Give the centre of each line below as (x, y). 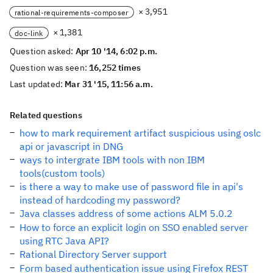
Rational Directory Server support (93, 254)
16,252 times (115, 68)
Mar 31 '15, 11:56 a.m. (109, 84)
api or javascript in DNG (71, 146)
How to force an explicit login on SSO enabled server (134, 227)
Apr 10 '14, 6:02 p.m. (116, 51)
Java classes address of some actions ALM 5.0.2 (126, 213)
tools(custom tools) (62, 173)
